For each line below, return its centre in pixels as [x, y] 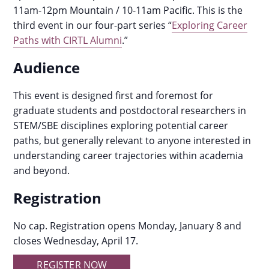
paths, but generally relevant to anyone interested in [132, 141]
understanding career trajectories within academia [128, 156]
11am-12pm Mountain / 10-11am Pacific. [105, 10]
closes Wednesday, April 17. [76, 241]
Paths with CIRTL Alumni [68, 40]
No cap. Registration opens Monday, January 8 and [128, 226]
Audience [47, 68]
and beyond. [42, 171]
